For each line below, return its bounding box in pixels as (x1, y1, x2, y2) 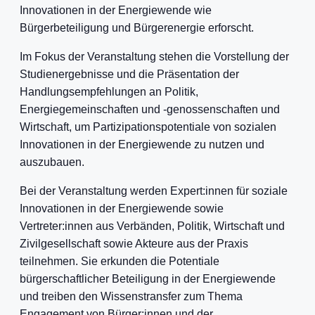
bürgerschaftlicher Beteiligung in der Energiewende (20, 273, 276, 285)
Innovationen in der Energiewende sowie (20, 202, 224, 214)
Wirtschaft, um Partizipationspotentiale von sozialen (20, 121, 276, 133)
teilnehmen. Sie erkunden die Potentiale (20, 255, 219, 267)
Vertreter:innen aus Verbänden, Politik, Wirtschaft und (20, 220, 285, 232)
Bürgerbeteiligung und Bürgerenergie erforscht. (20, 22, 254, 34)
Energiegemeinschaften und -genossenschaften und (20, 103, 280, 115)
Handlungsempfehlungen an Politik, (20, 86, 198, 98)
